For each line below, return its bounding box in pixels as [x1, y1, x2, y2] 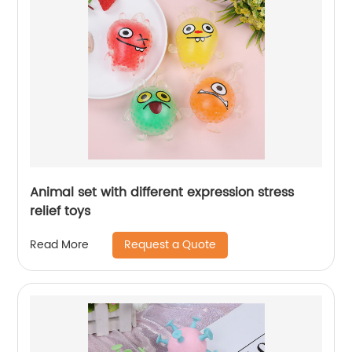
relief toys [30, 200, 91, 222]
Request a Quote [124, 235, 217, 254]
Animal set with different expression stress [30, 181, 295, 203]
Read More [30, 236, 90, 255]
